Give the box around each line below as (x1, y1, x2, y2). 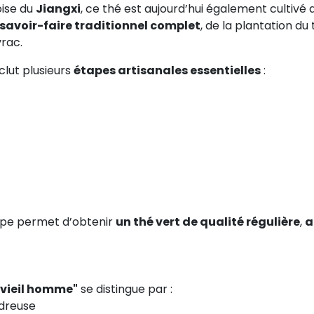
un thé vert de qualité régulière (116, 213, 300, 230)
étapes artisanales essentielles (74, 62, 261, 78)
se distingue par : (78, 280, 172, 297)
